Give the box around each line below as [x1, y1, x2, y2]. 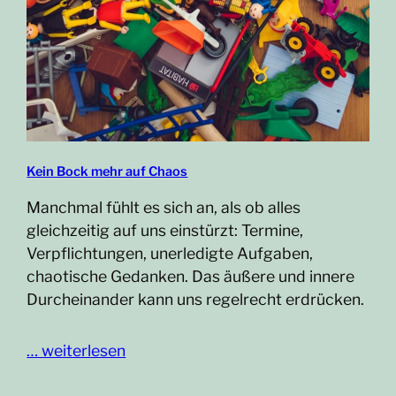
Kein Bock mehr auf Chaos [27, 164, 188, 180]
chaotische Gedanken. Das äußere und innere [27, 267, 355, 286]
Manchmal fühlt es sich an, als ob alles [27, 198, 301, 217]
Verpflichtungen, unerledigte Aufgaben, [27, 244, 314, 263]
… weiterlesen [27, 341, 126, 361]
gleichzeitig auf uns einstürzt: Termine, [27, 221, 304, 240]
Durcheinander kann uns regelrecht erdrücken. [27, 290, 365, 309]
